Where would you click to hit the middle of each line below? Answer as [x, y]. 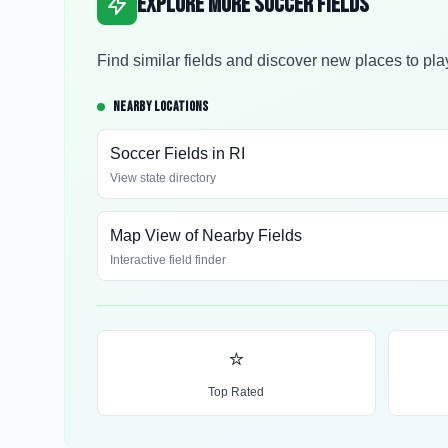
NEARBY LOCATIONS [161, 106]
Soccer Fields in [169, 153]
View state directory [163, 178]
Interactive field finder [168, 260]
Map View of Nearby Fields [206, 235]
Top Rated [236, 392]
